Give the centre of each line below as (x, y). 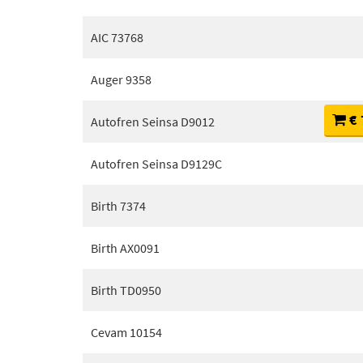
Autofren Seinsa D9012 (153, 122)
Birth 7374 (118, 206)
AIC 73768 (117, 37)
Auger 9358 (121, 79)
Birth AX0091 (125, 248)
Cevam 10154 (126, 332)
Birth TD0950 (126, 290)
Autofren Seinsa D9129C (156, 164)
